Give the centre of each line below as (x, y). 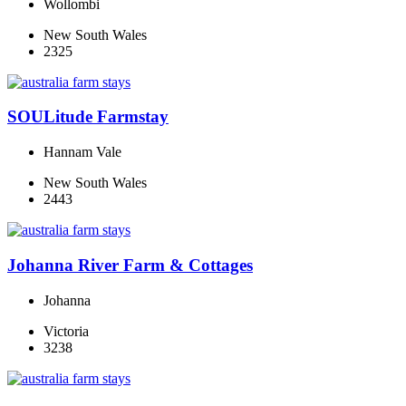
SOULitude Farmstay (88, 117)
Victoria (66, 331)
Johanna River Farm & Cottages (130, 265)
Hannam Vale (82, 152)
